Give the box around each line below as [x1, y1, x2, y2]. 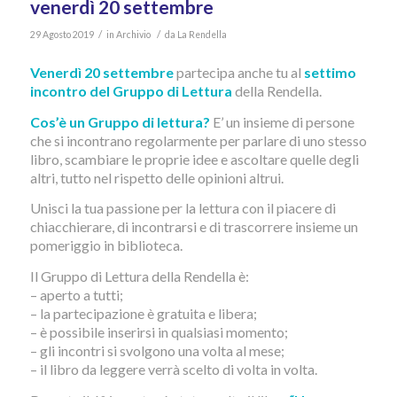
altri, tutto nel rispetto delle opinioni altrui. [29, 168, 284, 186]
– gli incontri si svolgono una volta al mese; [29, 342, 284, 360]
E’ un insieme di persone [209, 113, 354, 130]
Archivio [115, 28, 151, 40]
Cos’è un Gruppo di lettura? [29, 113, 210, 130]
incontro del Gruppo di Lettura [29, 82, 232, 100]
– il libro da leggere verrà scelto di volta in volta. [29, 361, 317, 378]
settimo [303, 64, 356, 82]
